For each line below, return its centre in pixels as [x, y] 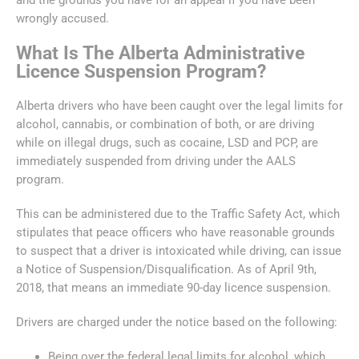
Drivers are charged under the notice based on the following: [178, 322]
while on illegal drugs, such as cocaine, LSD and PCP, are [167, 142]
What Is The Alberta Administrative [160, 52]
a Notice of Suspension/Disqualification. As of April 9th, [166, 269]
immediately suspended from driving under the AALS [156, 161]
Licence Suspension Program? [143, 71]
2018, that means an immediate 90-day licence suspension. [175, 287]
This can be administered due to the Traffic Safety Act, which [178, 214]
